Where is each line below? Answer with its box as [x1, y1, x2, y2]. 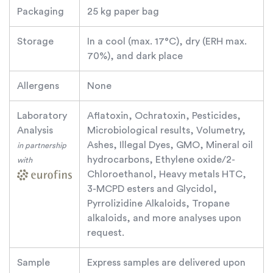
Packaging [17, 6, 64, 16]
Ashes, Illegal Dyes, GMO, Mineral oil [87, 140, 253, 150]
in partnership [17, 141, 66, 149]
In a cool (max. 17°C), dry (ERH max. [87, 36, 247, 46]
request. [87, 227, 124, 238]
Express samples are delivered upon [87, 257, 246, 268]
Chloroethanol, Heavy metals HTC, [87, 169, 246, 179]
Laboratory [17, 110, 67, 121]
